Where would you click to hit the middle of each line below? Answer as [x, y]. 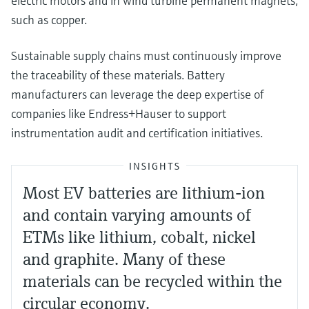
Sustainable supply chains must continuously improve [146, 56]
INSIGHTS [154, 167]
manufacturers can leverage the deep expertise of [138, 94]
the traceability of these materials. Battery [118, 75]
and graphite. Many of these [124, 260]
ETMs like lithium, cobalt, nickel [139, 238]
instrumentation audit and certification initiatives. [137, 133]
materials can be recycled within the [152, 282]
